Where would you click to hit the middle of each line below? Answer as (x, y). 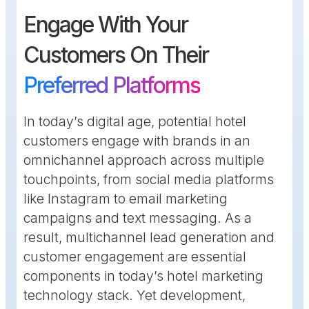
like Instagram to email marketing (126, 199)
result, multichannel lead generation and (149, 238)
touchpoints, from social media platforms (149, 180)
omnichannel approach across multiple (144, 160)
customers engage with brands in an (137, 141)
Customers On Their (116, 55)
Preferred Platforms (112, 86)
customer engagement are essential (135, 257)
